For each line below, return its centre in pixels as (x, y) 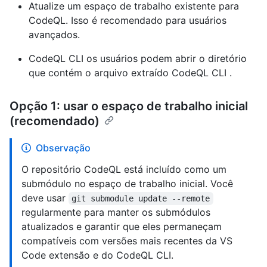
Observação (63, 148)
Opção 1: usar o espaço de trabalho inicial (129, 106)
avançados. (54, 35)
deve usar (45, 198)
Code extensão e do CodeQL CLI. (97, 255)
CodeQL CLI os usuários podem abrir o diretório (138, 59)
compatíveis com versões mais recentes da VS (127, 241)
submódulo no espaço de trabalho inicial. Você (127, 184)
